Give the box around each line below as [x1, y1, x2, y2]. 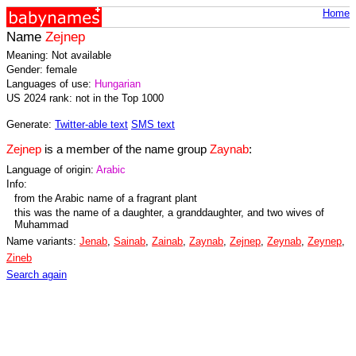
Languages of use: [6, 77, 95, 90]
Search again [6, 269, 67, 281]
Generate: [6, 118, 55, 130]
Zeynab [267, 235, 301, 248]
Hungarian [95, 77, 141, 90]
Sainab [114, 235, 145, 248]
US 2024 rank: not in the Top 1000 [6, 91, 164, 104]
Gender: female [6, 63, 77, 75]
